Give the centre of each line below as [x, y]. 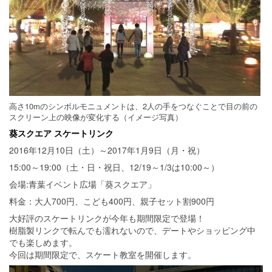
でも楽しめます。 [43, 242]
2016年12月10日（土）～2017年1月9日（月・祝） [107, 150]
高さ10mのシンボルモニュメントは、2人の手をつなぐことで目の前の [133, 106]
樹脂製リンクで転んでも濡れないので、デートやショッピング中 [132, 230]
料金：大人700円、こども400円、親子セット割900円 [112, 201]
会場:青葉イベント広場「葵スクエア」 [83, 184]
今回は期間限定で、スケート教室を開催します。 [103, 254]
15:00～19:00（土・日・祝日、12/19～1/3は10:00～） [114, 167]
